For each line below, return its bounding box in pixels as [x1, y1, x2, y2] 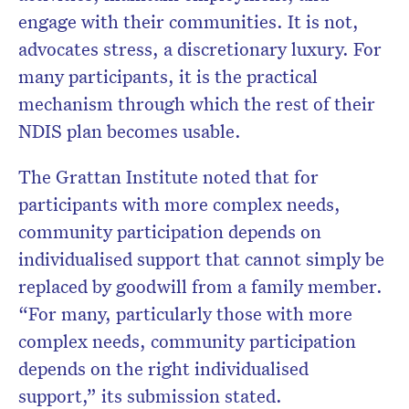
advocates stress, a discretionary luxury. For [18, 37, 382, 61]
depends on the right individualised [18, 356, 309, 381]
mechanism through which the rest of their [18, 91, 375, 116]
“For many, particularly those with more [18, 301, 352, 326]
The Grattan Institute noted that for [18, 164, 319, 189]
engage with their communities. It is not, [18, 9, 359, 34]
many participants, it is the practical [18, 64, 318, 89]
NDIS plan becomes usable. [18, 119, 241, 143]
